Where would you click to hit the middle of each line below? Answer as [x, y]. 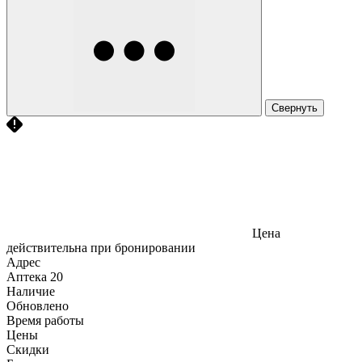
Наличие [31, 291]
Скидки [28, 349]
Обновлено [38, 305]
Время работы [45, 320]
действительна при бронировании [101, 247]
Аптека [27, 276]
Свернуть [295, 107]
